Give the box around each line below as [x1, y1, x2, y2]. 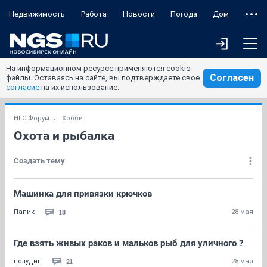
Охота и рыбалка [14, 129, 114, 143]
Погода [170, 10, 197, 18]
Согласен [210, 72, 254, 83]
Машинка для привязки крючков [14, 188, 152, 199]
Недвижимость [8, 10, 65, 18]
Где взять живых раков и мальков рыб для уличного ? [14, 238, 243, 249]
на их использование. [39, 83, 119, 92]
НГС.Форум [14, 114, 49, 122]
